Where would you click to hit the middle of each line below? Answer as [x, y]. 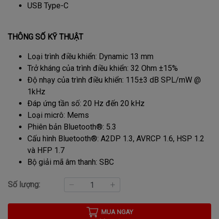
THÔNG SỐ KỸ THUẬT [45, 37]
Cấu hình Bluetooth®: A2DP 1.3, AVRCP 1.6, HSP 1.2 [116, 139]
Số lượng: [24, 185]
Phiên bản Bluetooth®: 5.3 [72, 127]
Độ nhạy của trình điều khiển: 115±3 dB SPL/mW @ [114, 80]
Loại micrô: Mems [58, 115]
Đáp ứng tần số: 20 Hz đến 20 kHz [86, 104]
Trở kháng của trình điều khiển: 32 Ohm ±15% [103, 68]
